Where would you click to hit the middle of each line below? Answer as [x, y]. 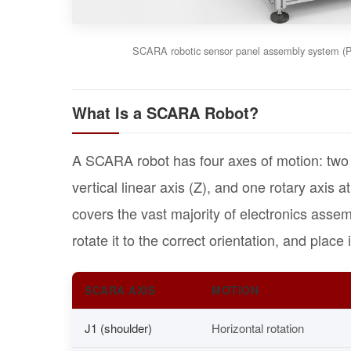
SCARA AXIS [120, 289]
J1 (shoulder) [118, 327]
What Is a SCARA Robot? [165, 112]
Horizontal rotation [258, 327]
